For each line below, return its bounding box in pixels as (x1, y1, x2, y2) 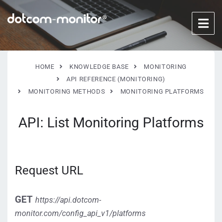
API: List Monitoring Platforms (18, 114, 204, 131)
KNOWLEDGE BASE (69, 63, 129, 70)
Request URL (15, 164, 83, 177)
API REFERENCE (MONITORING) (66, 75, 166, 83)
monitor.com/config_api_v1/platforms (15, 209, 146, 218)
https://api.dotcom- (35, 195, 101, 205)
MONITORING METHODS (28, 88, 106, 95)
